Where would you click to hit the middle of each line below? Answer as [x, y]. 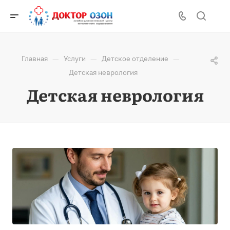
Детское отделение [135, 59]
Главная [35, 59]
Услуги [75, 59]
